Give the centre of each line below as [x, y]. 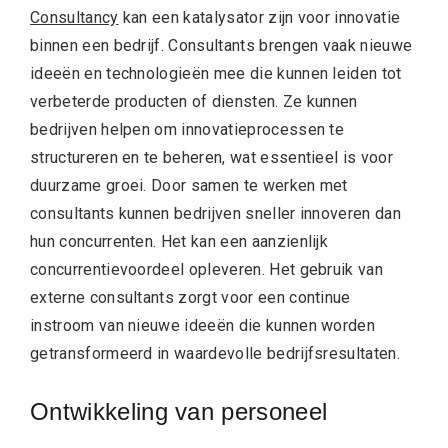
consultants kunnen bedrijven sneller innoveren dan [216, 214]
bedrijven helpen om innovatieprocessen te [187, 130]
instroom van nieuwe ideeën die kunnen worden [203, 326]
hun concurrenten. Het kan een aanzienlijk [179, 242]
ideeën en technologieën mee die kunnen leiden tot [216, 74]
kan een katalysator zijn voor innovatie [259, 18]
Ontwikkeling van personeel [179, 412]
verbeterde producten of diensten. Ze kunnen [194, 102]
